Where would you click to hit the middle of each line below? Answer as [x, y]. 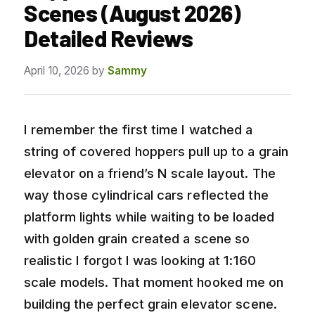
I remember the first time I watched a [139, 129]
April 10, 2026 [57, 70]
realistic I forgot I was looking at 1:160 [140, 260]
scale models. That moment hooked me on [154, 282]
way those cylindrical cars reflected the [146, 194]
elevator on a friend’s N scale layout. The [150, 173]
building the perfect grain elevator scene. [150, 303]
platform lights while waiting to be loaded [149, 216]
